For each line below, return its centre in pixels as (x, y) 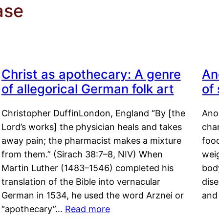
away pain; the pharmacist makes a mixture (91, 141)
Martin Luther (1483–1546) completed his (87, 168)
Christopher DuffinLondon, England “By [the (93, 113)
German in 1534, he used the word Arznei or (92, 196)
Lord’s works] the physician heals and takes (91, 127)
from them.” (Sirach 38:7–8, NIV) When (82, 154)
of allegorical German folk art (88, 89)
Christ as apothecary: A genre (91, 74)
